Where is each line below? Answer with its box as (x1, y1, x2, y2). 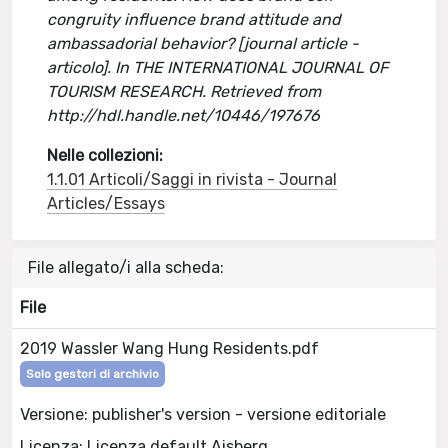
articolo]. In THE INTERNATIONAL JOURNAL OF (47, 58, 389, 77)
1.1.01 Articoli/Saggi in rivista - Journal (47, 170, 338, 189)
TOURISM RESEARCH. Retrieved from (47, 82, 322, 101)
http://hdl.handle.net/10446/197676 (47, 106, 321, 125)
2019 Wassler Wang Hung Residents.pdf (20, 339, 319, 358)
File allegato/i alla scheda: (28, 258, 224, 277)
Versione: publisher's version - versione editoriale (20, 404, 386, 424)
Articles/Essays (47, 194, 166, 213)
